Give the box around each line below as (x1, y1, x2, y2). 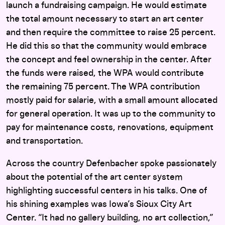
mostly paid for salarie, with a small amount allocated (6, 96, 217, 105)
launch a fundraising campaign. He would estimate (6, 1, 207, 11)
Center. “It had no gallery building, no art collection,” (6, 213, 213, 223)
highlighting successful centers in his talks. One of (6, 186, 207, 196)
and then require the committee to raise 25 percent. (6, 28, 215, 38)
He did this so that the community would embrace (6, 42, 207, 51)
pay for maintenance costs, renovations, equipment (6, 123, 213, 133)
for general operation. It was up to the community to (6, 109, 215, 119)
